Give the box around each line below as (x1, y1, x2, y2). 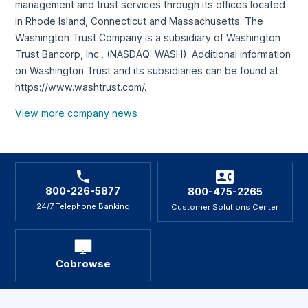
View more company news (15, 107, 138, 120)
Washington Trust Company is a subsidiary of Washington (15, 32, 281, 44)
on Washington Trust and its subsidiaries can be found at (15, 65, 279, 77)
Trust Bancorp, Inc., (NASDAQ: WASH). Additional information (15, 48, 291, 60)
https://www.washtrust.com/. (15, 81, 147, 93)
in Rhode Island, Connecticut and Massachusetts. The (15, 15, 264, 27)
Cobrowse (55, 257, 111, 270)
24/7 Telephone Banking (36, 201, 130, 211)
